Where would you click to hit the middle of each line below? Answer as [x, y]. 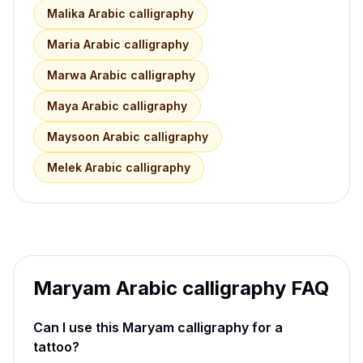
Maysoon [73, 137]
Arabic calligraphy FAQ [220, 288]
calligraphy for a [228, 327]
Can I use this [78, 327]
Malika [66, 13]
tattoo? [56, 347]
